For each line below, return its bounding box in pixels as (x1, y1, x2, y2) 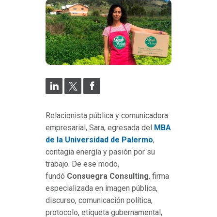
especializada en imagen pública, (46, 184, 157, 193)
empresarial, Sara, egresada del (46, 123, 152, 133)
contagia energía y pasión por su (46, 147, 155, 157)
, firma (149, 171, 169, 181)
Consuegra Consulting (67, 171, 149, 181)
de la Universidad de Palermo (46, 135, 153, 145)
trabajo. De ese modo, (46, 159, 119, 169)
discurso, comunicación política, (46, 196, 153, 205)
